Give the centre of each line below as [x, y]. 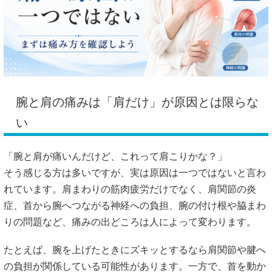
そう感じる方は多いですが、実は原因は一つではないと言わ [135, 172]
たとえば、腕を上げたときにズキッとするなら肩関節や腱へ [135, 250]
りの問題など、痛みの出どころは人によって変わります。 [130, 222]
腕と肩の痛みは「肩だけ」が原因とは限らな [137, 102]
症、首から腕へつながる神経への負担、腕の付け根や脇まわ [135, 205]
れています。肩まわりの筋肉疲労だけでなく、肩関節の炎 [130, 189]
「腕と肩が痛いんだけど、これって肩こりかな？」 [115, 156]
